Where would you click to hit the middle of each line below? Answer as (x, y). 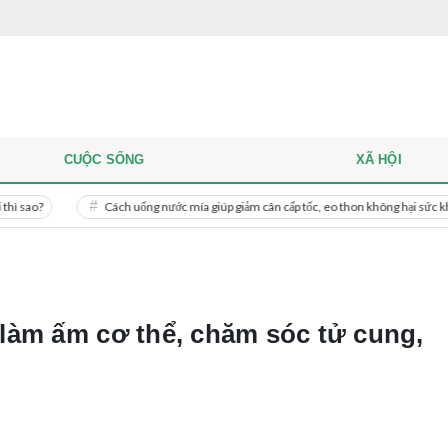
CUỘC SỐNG (104, 159)
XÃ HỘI (378, 159)
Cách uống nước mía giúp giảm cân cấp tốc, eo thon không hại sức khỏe (206, 206)
